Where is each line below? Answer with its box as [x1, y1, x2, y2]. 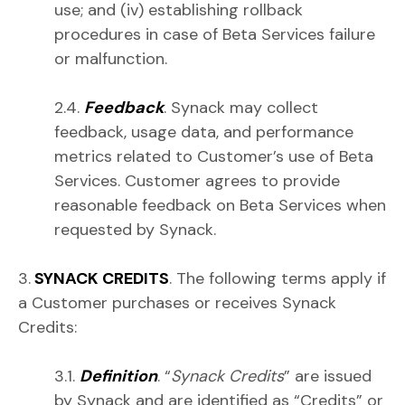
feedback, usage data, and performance [54, 121, 353, 143]
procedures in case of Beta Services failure [54, 24, 375, 45]
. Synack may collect [164, 97, 318, 118]
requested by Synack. [54, 219, 216, 240]
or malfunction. [54, 48, 167, 70]
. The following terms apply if [169, 268, 386, 289]
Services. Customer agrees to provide [54, 170, 340, 192]
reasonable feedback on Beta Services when [54, 194, 386, 216]
